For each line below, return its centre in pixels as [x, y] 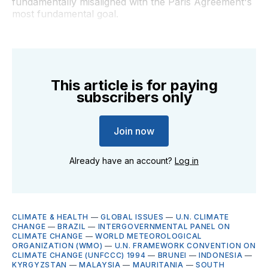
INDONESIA [221, 255]
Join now [134, 131]
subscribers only [134, 97]
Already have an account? [122, 160]
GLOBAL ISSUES [132, 217]
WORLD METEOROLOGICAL [148, 236]
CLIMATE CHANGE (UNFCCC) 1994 [79, 255]
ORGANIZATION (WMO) [57, 245]
